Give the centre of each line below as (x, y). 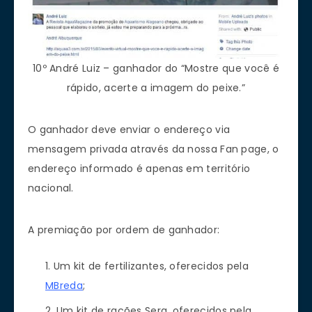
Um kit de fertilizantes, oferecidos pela (151, 266)
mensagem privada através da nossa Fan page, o (154, 149)
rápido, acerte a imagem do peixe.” (156, 88)
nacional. (51, 188)
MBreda (64, 286)
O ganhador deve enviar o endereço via (129, 130)
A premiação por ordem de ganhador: (124, 230)
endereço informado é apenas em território (139, 169)
